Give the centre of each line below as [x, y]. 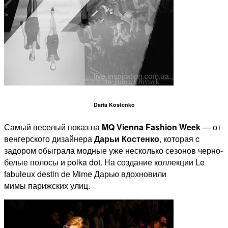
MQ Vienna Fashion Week [151, 127]
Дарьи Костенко [127, 138]
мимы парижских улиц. [47, 185]
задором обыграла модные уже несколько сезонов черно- [113, 150]
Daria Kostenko [114, 104]
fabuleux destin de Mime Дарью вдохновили [85, 174]
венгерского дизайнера [49, 138]
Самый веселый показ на [53, 127]
